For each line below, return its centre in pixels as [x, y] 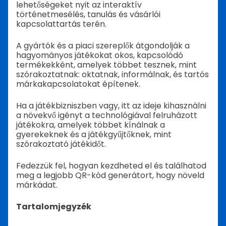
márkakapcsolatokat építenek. [78, 84]
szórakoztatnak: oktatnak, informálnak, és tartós [112, 74]
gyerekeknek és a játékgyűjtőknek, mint [94, 134]
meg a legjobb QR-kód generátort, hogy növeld [110, 175]
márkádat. [37, 185]
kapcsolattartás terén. [61, 24]
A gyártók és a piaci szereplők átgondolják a [103, 46]
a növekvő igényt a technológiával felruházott [107, 115]
